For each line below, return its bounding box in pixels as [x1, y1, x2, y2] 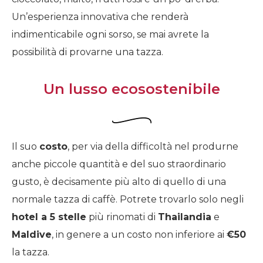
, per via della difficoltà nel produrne [68, 140, 238, 152]
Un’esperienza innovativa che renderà [12, 11, 188, 22]
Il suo [12, 140, 39, 152]
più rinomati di [86, 211, 158, 222]
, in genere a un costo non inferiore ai [52, 228, 227, 240]
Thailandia [158, 211, 211, 222]
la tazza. [12, 246, 49, 258]
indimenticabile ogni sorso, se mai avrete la [12, 28, 209, 40]
